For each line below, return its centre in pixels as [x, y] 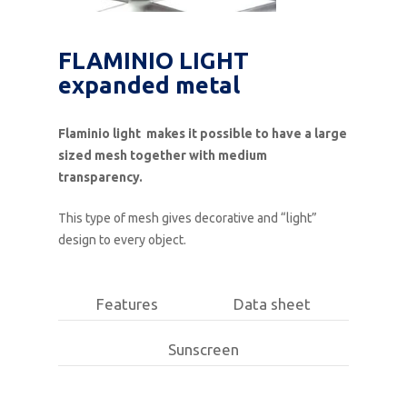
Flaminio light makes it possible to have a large [203, 134]
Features [127, 303]
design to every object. [123, 240]
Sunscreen [203, 349]
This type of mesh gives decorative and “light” [188, 218]
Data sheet [273, 303]
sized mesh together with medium [163, 156]
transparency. [101, 178]
